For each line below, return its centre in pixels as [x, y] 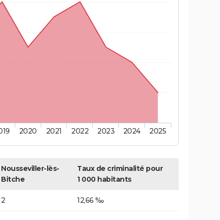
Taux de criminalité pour [120, 169]
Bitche [13, 179]
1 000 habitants [104, 179]
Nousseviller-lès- [30, 169]
